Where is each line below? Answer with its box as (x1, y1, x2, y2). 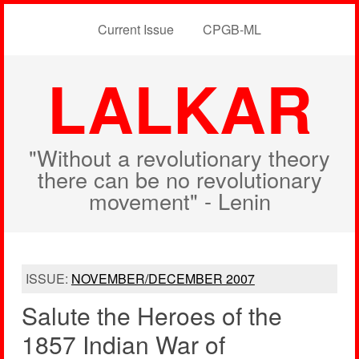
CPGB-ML (203, 20, 261, 38)
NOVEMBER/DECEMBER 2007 (71, 269, 255, 288)
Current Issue (98, 20, 174, 38)
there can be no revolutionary (37, 163, 322, 195)
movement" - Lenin (88, 185, 271, 216)
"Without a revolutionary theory (29, 142, 330, 173)
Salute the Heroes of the (21, 298, 282, 333)
